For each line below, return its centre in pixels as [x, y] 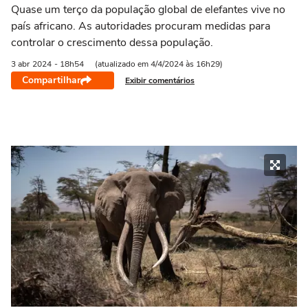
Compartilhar [51, 80]
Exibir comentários [160, 80]
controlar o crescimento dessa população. [112, 43]
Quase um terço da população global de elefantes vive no [148, 10]
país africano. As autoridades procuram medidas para [141, 26]
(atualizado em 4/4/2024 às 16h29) [159, 64]
